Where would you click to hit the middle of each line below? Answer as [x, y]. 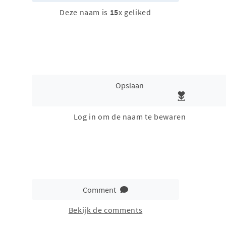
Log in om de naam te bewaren [130, 117]
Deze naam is [85, 12]
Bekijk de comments [105, 210]
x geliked [135, 12]
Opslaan [130, 85]
